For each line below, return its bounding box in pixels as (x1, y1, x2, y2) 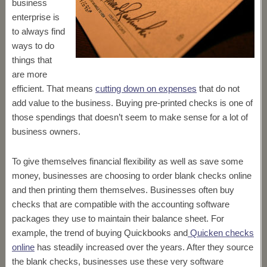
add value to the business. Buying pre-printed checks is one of (11, 98, 253, 108)
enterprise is (11, 12, 60, 22)
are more (11, 69, 47, 79)
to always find (11, 26, 65, 36)
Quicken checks (190, 228, 254, 238)
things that (11, 55, 52, 65)
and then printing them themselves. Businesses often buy (11, 185, 234, 195)
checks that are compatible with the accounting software (11, 199, 229, 209)
